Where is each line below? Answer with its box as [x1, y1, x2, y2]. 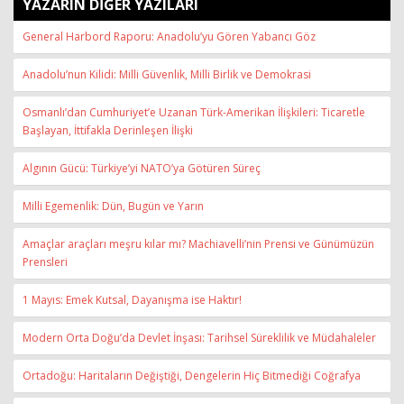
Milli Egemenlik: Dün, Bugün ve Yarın [23, 198, 204, 214]
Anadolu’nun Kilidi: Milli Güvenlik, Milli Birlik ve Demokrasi [23, 67, 311, 82]
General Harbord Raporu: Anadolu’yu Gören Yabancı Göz [23, 29, 316, 44]
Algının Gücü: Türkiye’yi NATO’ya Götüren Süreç [23, 161, 261, 176]
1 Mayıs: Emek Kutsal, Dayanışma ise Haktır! [23, 292, 242, 308]
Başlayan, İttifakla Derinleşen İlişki [23, 123, 193, 138]
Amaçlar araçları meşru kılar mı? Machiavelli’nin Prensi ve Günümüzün [23, 236, 374, 252]
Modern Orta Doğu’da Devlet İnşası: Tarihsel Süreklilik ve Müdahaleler [23, 330, 376, 345]
